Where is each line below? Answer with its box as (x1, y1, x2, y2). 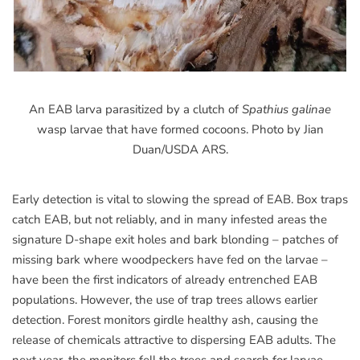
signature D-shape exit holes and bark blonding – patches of (12, 231, 338, 247)
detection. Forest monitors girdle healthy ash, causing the (12, 311, 318, 328)
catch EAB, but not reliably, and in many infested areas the (12, 211, 327, 227)
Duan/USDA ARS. (132, 141, 228, 157)
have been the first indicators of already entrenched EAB (12, 271, 317, 288)
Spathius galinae (242, 100, 331, 117)
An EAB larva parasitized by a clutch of (29, 100, 242, 117)
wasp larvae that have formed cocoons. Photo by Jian (36, 121, 324, 137)
